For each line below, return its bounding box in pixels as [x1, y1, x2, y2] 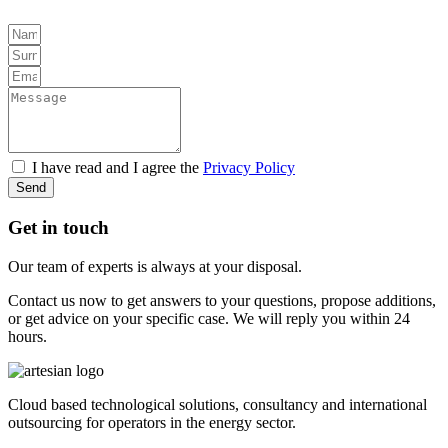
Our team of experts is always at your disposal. [8, 257, 302, 275]
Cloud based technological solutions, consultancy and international [8, 395, 427, 413]
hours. [8, 327, 47, 345]
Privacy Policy [203, 159, 295, 177]
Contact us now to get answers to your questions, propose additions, [8, 291, 436, 309]
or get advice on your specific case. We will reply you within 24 [8, 309, 410, 327]
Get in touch [8, 216, 109, 238]
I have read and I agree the [32, 159, 203, 177]
